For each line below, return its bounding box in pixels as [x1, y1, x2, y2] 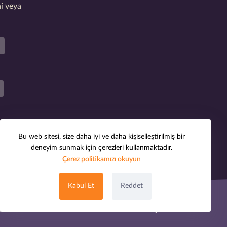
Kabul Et [68, 182, 94, 190]
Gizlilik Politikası [88, 206, 137, 214]
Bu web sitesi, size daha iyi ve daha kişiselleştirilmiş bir [18, 133, 185, 140]
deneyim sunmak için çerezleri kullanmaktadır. [30, 144, 172, 152]
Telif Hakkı [40, 206, 72, 214]
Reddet [121, 182, 143, 190]
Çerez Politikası [153, 206, 200, 214]
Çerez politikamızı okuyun [62, 156, 141, 163]
